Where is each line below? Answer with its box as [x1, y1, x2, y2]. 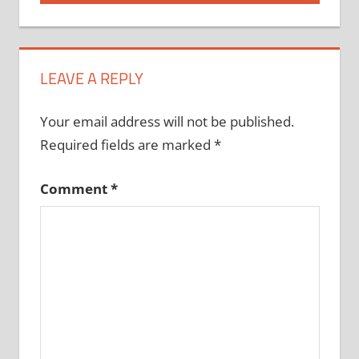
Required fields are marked [39, 135, 214, 155]
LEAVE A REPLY [39, 65, 143, 91]
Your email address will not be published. [39, 112, 294, 131]
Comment [39, 179, 111, 198]
